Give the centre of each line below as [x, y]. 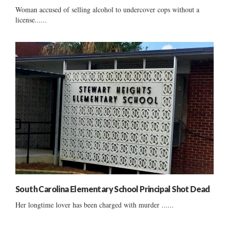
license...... [31, 19]
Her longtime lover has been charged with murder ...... [95, 204]
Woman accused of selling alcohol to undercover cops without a [107, 9]
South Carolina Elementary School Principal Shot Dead [113, 189]
